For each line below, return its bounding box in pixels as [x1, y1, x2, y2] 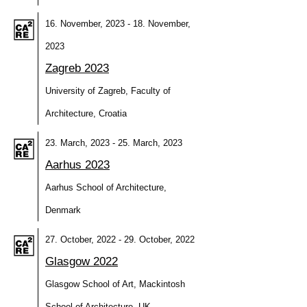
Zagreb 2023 [45, 62, 109, 75]
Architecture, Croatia [45, 108, 127, 119]
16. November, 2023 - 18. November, [45, 19, 191, 29]
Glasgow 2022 [45, 255, 118, 268]
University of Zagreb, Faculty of [45, 86, 171, 96]
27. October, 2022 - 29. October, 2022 [45, 234, 195, 245]
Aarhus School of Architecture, [45, 182, 167, 193]
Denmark [45, 205, 81, 215]
